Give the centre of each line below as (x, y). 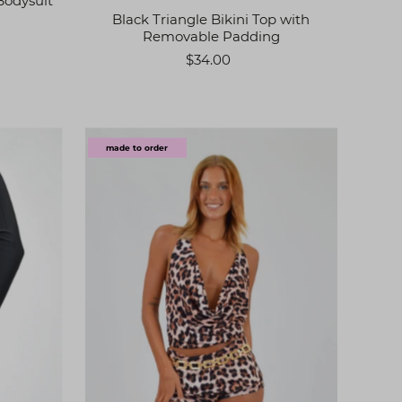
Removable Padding (211, 37)
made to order (137, 148)
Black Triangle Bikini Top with (211, 20)
